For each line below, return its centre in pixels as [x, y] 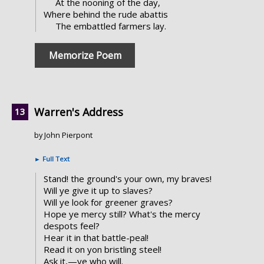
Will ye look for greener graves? [108, 202]
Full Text [55, 159]
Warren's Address [79, 112]
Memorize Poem [85, 56]
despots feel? [71, 226]
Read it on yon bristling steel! [102, 250]
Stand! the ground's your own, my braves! [127, 179]
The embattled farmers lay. [110, 26]
